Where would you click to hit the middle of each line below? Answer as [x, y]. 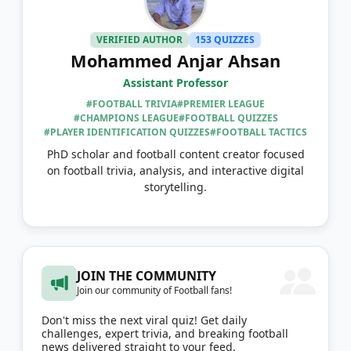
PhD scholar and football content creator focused [175, 154]
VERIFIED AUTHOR [140, 39]
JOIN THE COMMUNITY [147, 275]
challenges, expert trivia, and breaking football [165, 333]
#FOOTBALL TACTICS [259, 132]
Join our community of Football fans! [154, 290]
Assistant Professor [175, 82]
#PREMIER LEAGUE [221, 103]
